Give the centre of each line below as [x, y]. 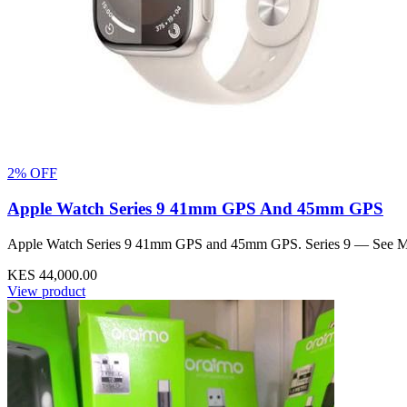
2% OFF [32, 174]
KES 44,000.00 [52, 274]
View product [46, 291]
